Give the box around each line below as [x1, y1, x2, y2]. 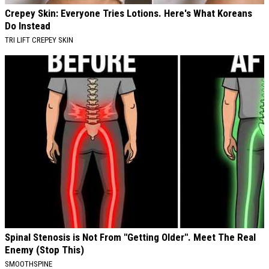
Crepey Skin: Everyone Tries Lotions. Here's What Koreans [5, 7, 252, 20]
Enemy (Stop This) [5, 244, 84, 256]
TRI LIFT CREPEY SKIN [5, 35, 73, 45]
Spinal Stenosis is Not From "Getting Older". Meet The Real [5, 231, 256, 244]
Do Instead [5, 20, 50, 32]
